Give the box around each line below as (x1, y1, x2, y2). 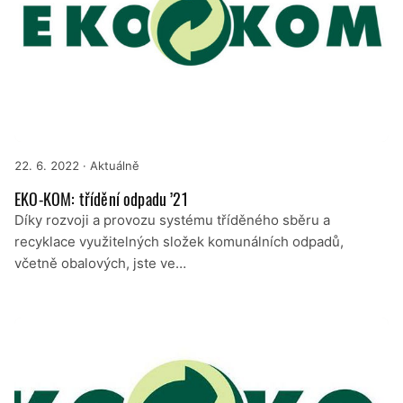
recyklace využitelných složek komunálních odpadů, (14, 232, 344, 250)
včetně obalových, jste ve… (14, 254, 186, 272)
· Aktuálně (79, 157, 139, 173)
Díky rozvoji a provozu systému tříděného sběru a (14, 210, 330, 228)
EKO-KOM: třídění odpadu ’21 (14, 186, 188, 210)
